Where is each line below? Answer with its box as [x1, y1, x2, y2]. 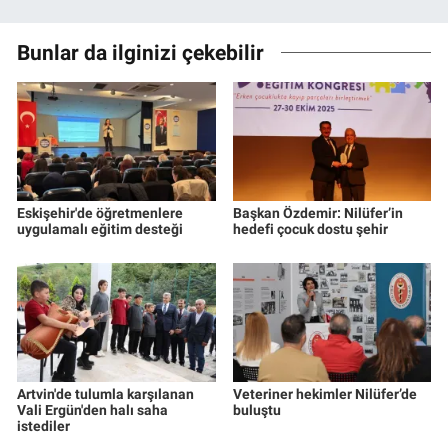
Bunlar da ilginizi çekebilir [17, 39, 264, 65]
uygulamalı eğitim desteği [17, 221, 183, 238]
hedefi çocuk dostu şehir [232, 221, 388, 238]
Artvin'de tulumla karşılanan [17, 386, 194, 403]
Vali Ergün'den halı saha [17, 402, 168, 419]
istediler [17, 418, 70, 435]
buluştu [232, 402, 281, 419]
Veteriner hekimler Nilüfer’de [232, 386, 417, 403]
